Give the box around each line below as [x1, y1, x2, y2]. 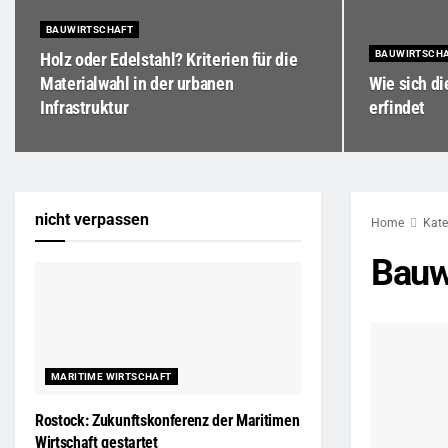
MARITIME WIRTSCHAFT [51, 371, 172, 382]
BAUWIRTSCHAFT [46, 24, 134, 35]
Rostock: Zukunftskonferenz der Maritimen [35, 411, 300, 430]
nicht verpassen [35, 210, 149, 229]
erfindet [369, 97, 426, 118]
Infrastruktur [40, 97, 129, 118]
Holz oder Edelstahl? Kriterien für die [40, 49, 298, 70]
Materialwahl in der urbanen [40, 73, 234, 94]
